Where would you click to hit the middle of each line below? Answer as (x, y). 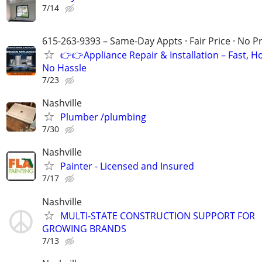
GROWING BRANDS (84, 228)
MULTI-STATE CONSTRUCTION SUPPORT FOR (158, 216)
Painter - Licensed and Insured (127, 166)
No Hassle (64, 68)
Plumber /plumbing (103, 117)
